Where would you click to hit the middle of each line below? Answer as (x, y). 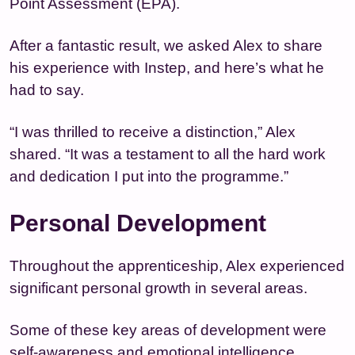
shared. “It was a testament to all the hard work (168, 154)
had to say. (47, 90)
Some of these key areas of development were (168, 330)
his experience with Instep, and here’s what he (167, 67)
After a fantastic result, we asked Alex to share (166, 45)
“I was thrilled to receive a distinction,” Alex (153, 132)
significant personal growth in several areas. (158, 288)
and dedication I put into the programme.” (149, 176)
